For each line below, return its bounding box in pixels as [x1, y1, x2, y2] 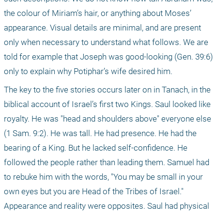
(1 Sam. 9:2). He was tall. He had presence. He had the [4, 128, 197, 138]
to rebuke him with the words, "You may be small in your [4, 171, 203, 182]
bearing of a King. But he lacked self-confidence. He [4, 142, 187, 153]
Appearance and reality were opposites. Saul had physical [4, 201, 209, 211]
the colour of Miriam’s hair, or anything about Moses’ [4, 8, 191, 18]
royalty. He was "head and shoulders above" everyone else [4, 113, 211, 124]
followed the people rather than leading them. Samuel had [4, 157, 209, 167]
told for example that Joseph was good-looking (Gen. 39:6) [4, 51, 213, 62]
